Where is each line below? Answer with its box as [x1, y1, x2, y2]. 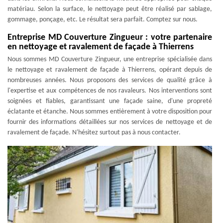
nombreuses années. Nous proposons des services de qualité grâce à [7, 77, 212, 84]
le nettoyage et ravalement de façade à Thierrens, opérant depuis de [7, 66, 212, 74]
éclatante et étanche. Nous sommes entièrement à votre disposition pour [7, 108, 212, 115]
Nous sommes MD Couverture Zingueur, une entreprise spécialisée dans [7, 56, 212, 63]
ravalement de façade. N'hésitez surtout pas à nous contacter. [7, 129, 181, 136]
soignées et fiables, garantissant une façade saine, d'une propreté [7, 98, 212, 105]
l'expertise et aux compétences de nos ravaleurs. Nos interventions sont [7, 87, 212, 95]
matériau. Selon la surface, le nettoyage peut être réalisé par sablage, [7, 5, 212, 13]
